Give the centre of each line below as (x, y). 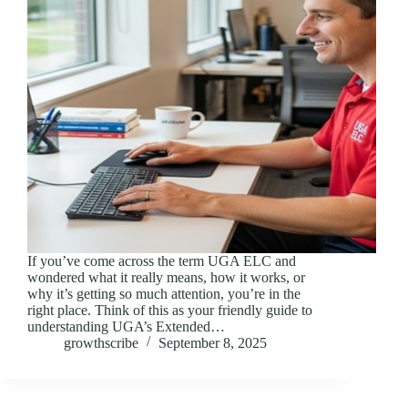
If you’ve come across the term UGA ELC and (162, 260)
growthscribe (101, 342)
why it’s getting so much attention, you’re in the (164, 293)
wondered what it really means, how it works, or (166, 277)
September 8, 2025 (213, 342)
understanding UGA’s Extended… (126, 326)
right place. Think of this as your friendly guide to (170, 310)
